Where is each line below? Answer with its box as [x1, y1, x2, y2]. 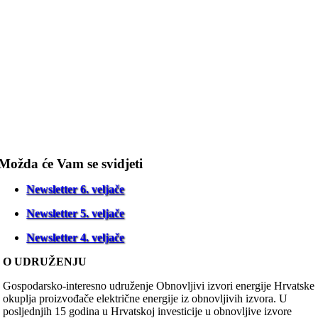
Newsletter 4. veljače [26, 231, 125, 243]
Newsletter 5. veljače [26, 207, 125, 219]
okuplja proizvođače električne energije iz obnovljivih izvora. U [2, 292, 287, 305]
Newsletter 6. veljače [26, 183, 125, 195]
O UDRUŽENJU [2, 256, 87, 268]
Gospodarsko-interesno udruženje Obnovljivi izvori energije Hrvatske [2, 280, 314, 292]
